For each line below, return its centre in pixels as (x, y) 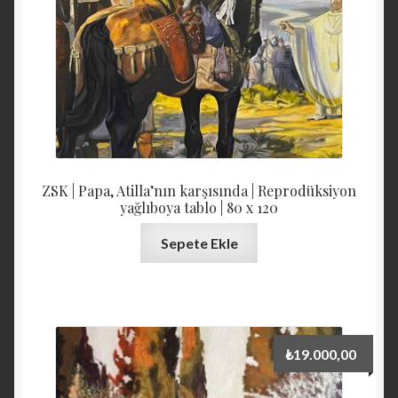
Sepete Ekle (199, 243)
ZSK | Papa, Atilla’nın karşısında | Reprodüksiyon (199, 190)
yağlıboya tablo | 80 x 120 (199, 207)
